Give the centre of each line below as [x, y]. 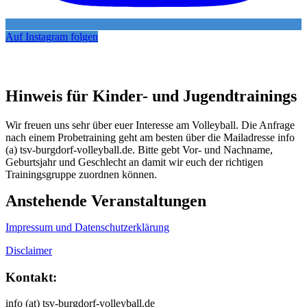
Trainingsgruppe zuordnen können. [81, 175]
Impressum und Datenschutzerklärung [87, 228]
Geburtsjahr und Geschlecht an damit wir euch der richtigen [134, 162]
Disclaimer [29, 251]
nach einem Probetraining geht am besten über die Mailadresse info [150, 138]
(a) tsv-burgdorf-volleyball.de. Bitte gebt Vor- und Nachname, [139, 150]
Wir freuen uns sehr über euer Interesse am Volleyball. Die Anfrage [150, 125]
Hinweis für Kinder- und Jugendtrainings [151, 96]
